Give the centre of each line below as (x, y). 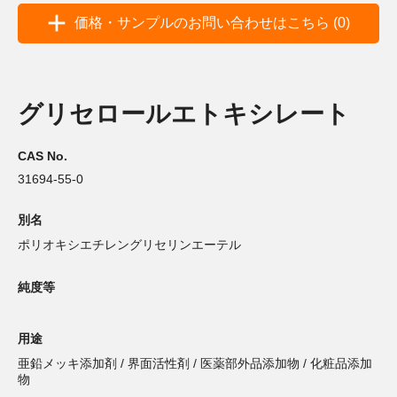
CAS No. (43, 156)
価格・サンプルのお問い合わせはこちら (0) (212, 23)
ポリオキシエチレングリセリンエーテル (129, 245)
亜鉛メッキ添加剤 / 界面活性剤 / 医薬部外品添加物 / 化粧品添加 (195, 364)
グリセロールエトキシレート (184, 113)
